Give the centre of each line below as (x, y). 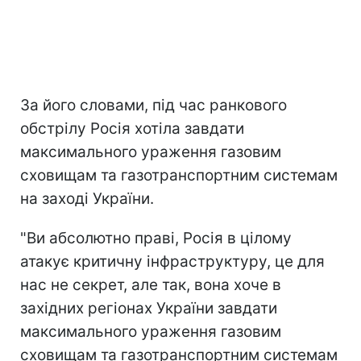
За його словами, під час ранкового (154, 105)
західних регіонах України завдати (149, 308)
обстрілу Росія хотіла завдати (132, 128)
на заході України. (87, 198)
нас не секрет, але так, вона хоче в (151, 284)
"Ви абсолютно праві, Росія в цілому (156, 238)
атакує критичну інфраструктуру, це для (172, 261)
